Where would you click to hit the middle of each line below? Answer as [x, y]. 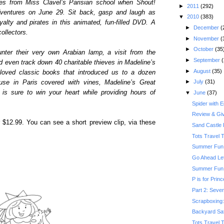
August [202, 71]
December [207, 28]
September [207, 60]
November [207, 38]
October [204, 49]
